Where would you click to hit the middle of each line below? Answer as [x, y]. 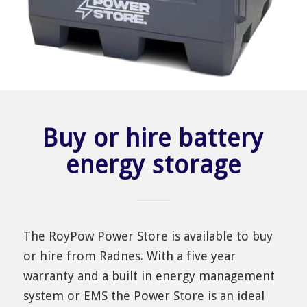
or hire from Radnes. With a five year [129, 256]
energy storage [153, 164]
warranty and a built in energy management [149, 275]
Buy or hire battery [51, 138]
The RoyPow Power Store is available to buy [148, 236]
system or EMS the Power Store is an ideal [144, 295]
